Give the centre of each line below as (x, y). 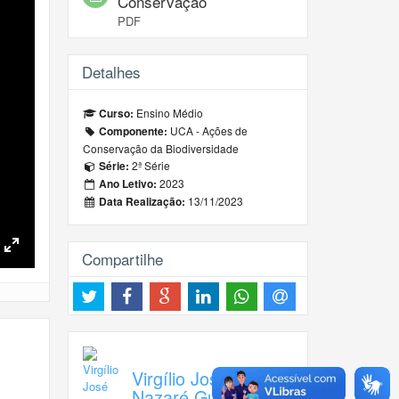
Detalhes (111, 72)
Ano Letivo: (127, 184)
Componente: (132, 131)
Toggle (28, 259)
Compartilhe (122, 259)
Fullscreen (38, 270)
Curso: (115, 114)
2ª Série (150, 165)
